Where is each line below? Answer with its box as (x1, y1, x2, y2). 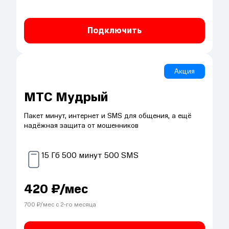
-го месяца (63, 200, 96, 209)
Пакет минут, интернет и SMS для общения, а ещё (24, 111, 191, 121)
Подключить (87, 25, 142, 36)
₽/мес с (35, 200, 59, 209)
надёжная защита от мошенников (24, 121, 139, 130)
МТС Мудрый (24, 89, 108, 106)
